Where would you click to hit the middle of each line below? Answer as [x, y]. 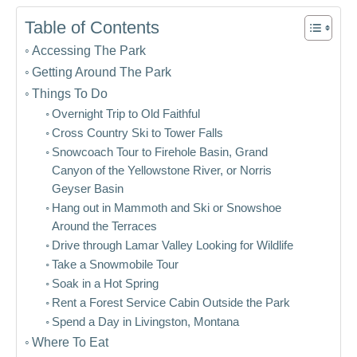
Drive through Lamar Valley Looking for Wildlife [172, 245]
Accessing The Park [89, 50]
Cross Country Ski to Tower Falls [137, 133]
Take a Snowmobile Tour [115, 265]
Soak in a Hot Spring [105, 284]
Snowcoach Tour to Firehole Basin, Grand [159, 152]
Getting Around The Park [102, 72]
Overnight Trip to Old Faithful [126, 114]
